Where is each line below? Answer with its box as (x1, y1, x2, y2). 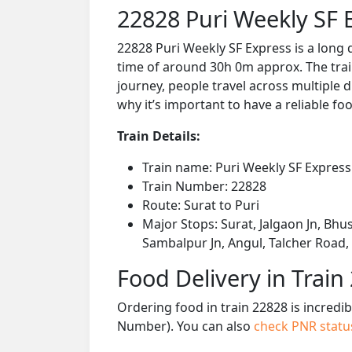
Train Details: (117, 126, 200, 145)
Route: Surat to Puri (142, 196, 259, 214)
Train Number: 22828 (142, 177, 266, 195)
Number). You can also (117, 317, 254, 335)
